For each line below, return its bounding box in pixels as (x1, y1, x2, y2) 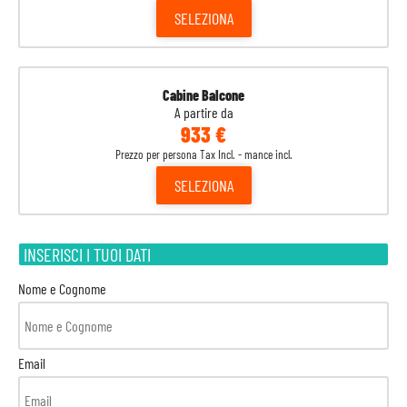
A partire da (174, 104, 233, 121)
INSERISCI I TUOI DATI (24, 243, 151, 265)
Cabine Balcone (163, 86, 244, 104)
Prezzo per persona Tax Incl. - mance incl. (114, 147, 293, 162)
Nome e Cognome (18, 280, 106, 297)
